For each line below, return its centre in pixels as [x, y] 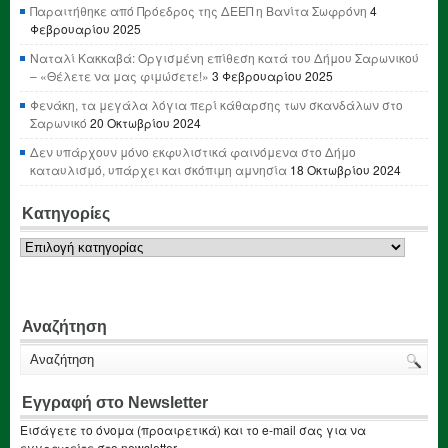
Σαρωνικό [58, 122]
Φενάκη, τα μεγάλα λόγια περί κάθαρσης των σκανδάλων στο [216, 104]
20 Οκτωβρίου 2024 [145, 122]
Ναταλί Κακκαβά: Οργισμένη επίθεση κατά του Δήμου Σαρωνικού [224, 57]
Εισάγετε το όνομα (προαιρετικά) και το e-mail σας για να [193, 429]
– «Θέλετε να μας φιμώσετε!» [119, 75]
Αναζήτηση [64, 326]
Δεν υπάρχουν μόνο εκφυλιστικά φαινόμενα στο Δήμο [193, 151]
